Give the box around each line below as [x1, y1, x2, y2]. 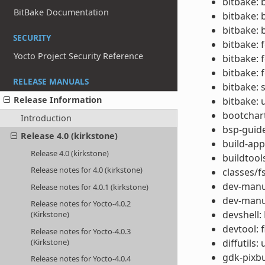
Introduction [20, 112, 72, 124]
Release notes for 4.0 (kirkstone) [31, 164, 143, 176]
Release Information [14, 94, 102, 106]
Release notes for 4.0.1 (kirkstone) [31, 181, 149, 192]
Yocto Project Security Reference [14, 50, 144, 62]
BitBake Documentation [14, 7, 109, 18]
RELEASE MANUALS [13, 75, 89, 87]
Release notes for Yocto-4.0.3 [31, 225, 131, 237]
